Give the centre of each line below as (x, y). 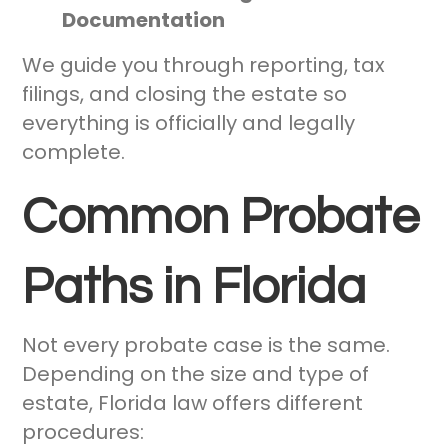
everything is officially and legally (189, 123)
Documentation (144, 20)
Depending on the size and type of (196, 374)
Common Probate (221, 218)
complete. (74, 152)
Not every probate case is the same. (206, 345)
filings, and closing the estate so (185, 94)
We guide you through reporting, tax (204, 65)
